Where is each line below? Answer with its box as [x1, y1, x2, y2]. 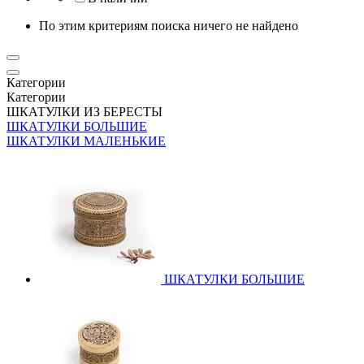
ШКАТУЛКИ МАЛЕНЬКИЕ [6, 133, 166, 148]
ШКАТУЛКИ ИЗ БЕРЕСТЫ [6, 104, 162, 119]
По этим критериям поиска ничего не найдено [39, 18, 298, 32]
